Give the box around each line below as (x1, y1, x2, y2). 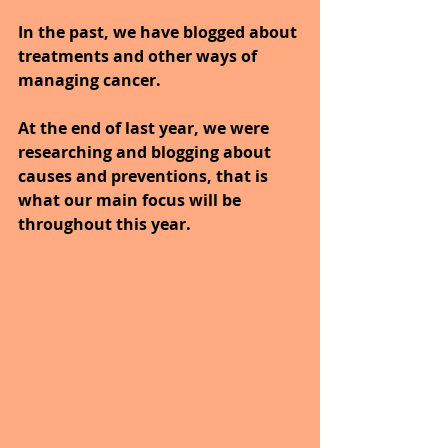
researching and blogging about (18, 141, 275, 164)
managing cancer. (18, 69, 161, 92)
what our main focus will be (18, 189, 245, 212)
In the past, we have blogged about (18, 21, 301, 44)
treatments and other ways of (18, 45, 261, 68)
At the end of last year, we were (18, 117, 273, 140)
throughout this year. (18, 213, 191, 236)
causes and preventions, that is (18, 165, 272, 188)
